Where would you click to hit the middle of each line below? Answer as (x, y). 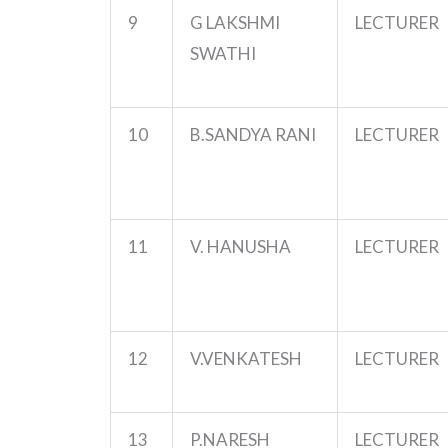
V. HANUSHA (240, 246)
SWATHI (223, 53)
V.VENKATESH (246, 358)
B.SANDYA (231, 134)
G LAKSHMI (235, 22)
